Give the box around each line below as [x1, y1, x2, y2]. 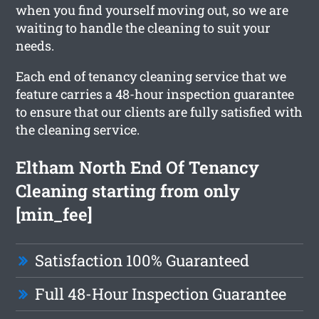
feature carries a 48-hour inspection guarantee [16, 85, 295, 103]
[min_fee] [16, 202, 93, 226]
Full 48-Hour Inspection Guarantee [35, 283, 287, 304]
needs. [16, 36, 55, 54]
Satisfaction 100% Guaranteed [35, 249, 250, 271]
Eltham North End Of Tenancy [16, 155, 260, 179]
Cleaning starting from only [16, 179, 241, 202]
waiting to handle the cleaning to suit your [16, 19, 271, 36]
